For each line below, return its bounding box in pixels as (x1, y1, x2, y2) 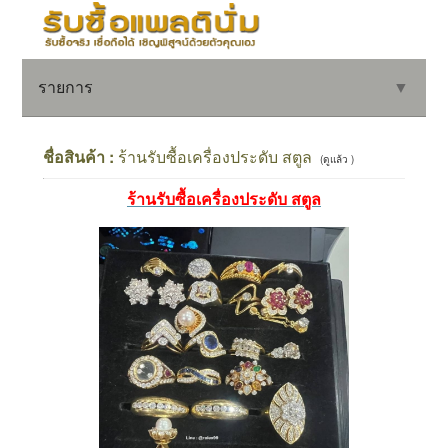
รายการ (38, 75, 94, 98)
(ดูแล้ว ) (319, 152, 354, 167)
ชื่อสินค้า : (42, 145, 118, 169)
